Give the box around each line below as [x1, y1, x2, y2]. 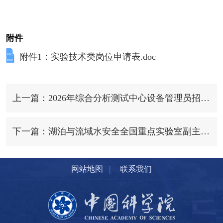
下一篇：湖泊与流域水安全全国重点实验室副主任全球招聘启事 [200, 126, 210, 136]
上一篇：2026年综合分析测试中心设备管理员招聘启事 [200, 93, 210, 104]
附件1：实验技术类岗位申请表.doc [19, 51, 156, 62]
